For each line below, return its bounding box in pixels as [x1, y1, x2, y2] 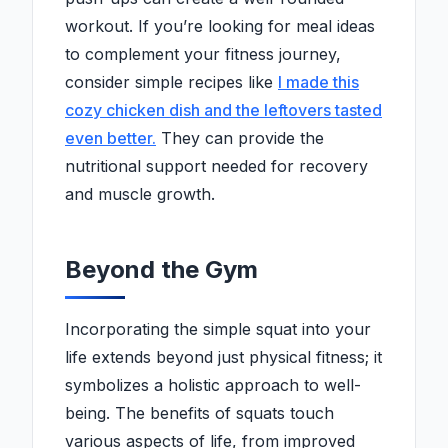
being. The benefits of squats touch [65, 403, 334, 424]
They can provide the [156, 128, 324, 149]
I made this [278, 72, 359, 93]
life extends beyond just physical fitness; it [65, 347, 382, 368]
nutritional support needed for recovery [65, 156, 368, 177]
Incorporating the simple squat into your [65, 319, 371, 340]
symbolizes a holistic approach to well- [65, 375, 361, 396]
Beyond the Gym [65, 255, 258, 285]
